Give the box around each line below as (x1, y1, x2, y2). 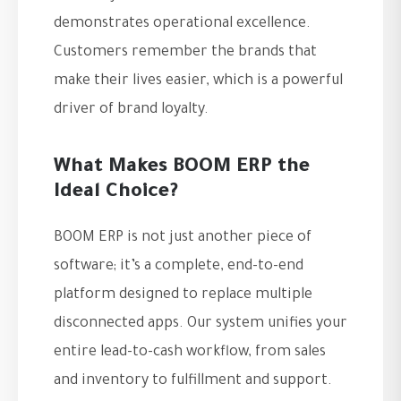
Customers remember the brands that (54, 45, 317, 62)
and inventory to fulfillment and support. (54, 373, 332, 390)
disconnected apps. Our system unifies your (54, 316, 347, 333)
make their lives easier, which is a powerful (54, 73, 343, 90)
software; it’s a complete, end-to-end (54, 259, 303, 276)
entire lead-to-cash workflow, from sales (54, 345, 326, 362)
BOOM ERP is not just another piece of (54, 230, 311, 247)
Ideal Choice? (54, 183, 178, 205)
